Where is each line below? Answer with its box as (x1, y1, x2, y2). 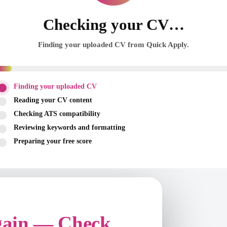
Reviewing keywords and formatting (14, 124, 125, 131)
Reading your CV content (14, 96, 92, 104)
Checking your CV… (43, 16, 184, 33)
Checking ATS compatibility (14, 110, 100, 118)
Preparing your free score (14, 137, 92, 145)
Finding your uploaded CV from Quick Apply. (38, 41, 189, 49)
